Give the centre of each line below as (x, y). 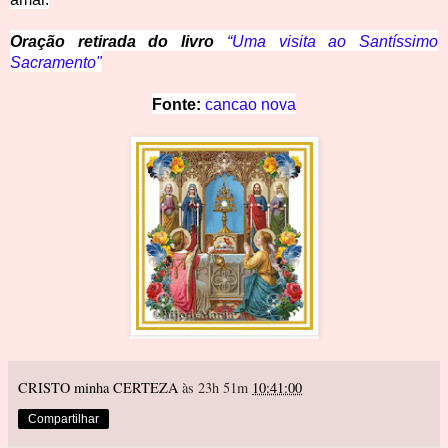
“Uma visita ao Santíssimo (332, 42)
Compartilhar (63, 419)
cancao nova (250, 105)
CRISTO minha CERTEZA (98, 388)
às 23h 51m (217, 388)
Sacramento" (56, 63)
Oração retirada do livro (112, 42)
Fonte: (178, 105)
